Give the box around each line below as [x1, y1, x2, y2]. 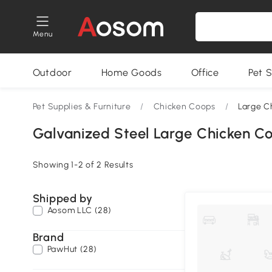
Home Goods [101, 67, 162, 78]
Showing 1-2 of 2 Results [32, 160, 134, 170]
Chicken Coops [153, 101, 216, 112]
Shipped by [32, 192, 93, 205]
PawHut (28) [47, 244, 97, 254]
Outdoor [32, 67, 72, 78]
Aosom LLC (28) [47, 205, 112, 216]
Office [191, 67, 219, 78]
